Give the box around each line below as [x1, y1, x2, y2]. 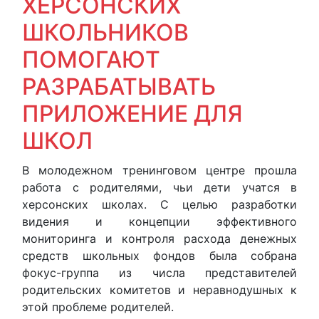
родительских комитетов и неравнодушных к [22, 283, 297, 297]
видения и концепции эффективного [22, 214, 297, 229]
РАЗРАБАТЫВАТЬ [22, 73, 216, 100]
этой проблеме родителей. [22, 300, 174, 314]
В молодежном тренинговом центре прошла [22, 163, 297, 177]
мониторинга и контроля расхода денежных [22, 231, 297, 246]
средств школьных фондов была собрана [22, 249, 297, 263]
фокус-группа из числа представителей [22, 266, 297, 280]
